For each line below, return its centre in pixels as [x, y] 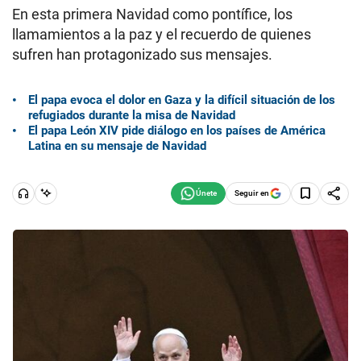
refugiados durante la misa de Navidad [132, 115]
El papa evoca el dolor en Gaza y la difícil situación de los [182, 100]
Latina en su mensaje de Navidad [117, 145]
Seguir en [252, 193]
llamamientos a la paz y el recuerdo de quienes [162, 34]
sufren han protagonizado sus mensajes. [142, 54]
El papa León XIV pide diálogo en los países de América [177, 130]
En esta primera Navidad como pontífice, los [152, 14]
